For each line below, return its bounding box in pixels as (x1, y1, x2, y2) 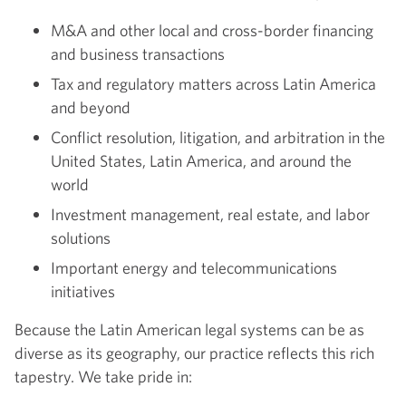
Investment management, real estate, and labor (51, 204, 370, 226)
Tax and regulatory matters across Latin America (51, 73, 376, 95)
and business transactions (51, 43, 227, 65)
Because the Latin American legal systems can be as (14, 319, 364, 341)
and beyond (51, 97, 130, 119)
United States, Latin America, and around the (51, 150, 352, 172)
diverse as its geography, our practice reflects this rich (14, 343, 374, 364)
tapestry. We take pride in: (14, 366, 192, 388)
